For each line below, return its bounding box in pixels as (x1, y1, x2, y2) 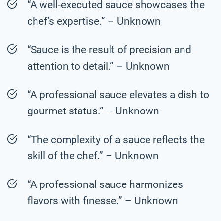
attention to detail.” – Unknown (27, 60, 170, 72)
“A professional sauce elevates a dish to (27, 88, 209, 101)
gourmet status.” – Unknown (27, 105, 159, 117)
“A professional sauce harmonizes (27, 178, 183, 190)
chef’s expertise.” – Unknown (27, 15, 161, 27)
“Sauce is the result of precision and (27, 43, 191, 56)
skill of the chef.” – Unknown (27, 149, 159, 162)
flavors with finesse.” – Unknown (27, 194, 178, 207)
